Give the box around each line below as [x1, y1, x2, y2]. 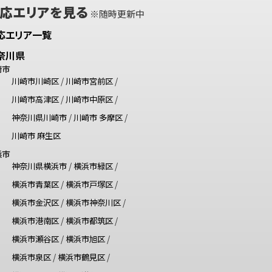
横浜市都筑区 [65, 214, 113, 226]
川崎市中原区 [65, 92, 113, 105]
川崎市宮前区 [65, 74, 113, 87]
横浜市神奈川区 [65, 195, 121, 208]
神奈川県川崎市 [11, 110, 67, 123]
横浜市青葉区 [11, 177, 59, 190]
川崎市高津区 [11, 92, 59, 105]
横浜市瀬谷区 [11, 232, 59, 245]
